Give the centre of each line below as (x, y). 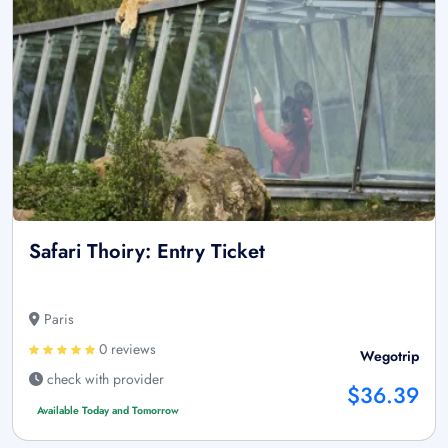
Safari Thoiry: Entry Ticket (147, 252)
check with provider (103, 379)
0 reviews (125, 349)
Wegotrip (389, 356)
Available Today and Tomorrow (107, 411)
